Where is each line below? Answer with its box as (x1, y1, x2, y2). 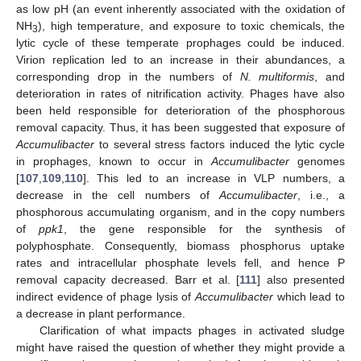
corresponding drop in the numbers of (16, 70, 240, 84)
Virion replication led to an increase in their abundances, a (16, 53, 345, 67)
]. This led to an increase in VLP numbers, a (83, 172, 345, 185)
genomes (289, 155, 345, 168)
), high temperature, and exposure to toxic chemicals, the (38, 19, 345, 33)
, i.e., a (297, 189, 345, 202)
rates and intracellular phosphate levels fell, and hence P (16, 256, 345, 270)
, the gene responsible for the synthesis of (64, 222, 345, 236)
